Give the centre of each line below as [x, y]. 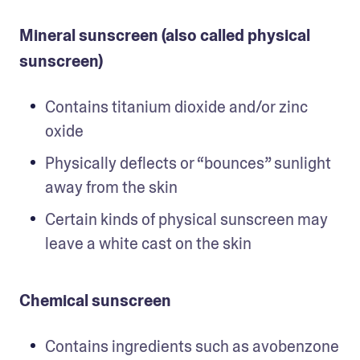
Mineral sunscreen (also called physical [165, 35]
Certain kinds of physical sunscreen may [186, 219]
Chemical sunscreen [95, 301]
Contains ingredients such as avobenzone [192, 346]
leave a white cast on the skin [150, 243]
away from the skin [111, 187]
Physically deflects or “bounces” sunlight [188, 163]
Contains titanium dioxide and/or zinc [176, 107]
